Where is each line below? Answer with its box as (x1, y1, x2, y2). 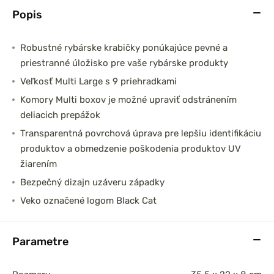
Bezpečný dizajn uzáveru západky (20, 177, 165, 188)
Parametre (12, 235, 68, 248)
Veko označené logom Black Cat (20, 195, 157, 206)
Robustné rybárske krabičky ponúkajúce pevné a (20, 42, 228, 53)
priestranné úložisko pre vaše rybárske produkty (20, 57, 228, 68)
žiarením (20, 158, 57, 169)
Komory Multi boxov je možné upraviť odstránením (20, 94, 237, 105)
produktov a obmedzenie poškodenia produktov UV (20, 143, 241, 154)
